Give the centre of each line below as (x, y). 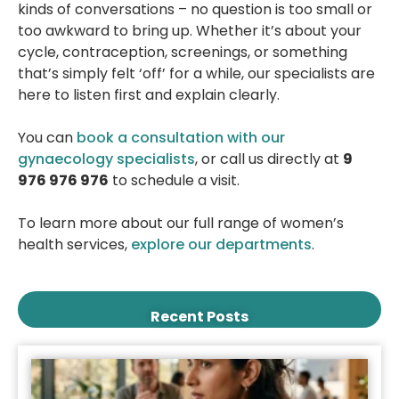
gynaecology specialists (106, 159)
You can (47, 138)
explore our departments (221, 245)
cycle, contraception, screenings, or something (183, 53)
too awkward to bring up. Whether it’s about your (190, 31)
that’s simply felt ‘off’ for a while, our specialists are (196, 74)
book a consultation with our (181, 138)
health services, (74, 245)
